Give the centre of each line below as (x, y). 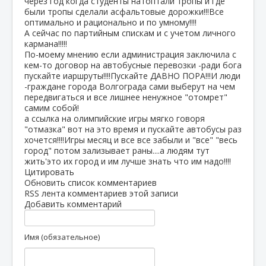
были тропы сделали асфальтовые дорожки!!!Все (124, 11)
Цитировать (49, 172)
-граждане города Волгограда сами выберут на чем (130, 86)
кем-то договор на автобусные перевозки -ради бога (133, 65)
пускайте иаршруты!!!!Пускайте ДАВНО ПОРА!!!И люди (132, 75)
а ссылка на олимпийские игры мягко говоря (115, 118)
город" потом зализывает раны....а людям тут (117, 150)
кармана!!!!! (46, 43)
